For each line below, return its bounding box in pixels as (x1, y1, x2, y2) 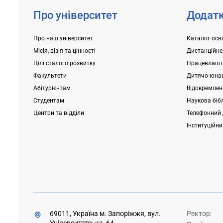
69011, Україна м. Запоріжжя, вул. (49, 209, 161, 218)
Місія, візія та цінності (33, 47, 96, 55)
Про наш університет (33, 35, 93, 42)
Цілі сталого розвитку (33, 60, 96, 67)
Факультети (33, 72, 67, 80)
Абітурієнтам (33, 85, 71, 92)
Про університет (33, 9, 117, 22)
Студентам (33, 97, 64, 105)
